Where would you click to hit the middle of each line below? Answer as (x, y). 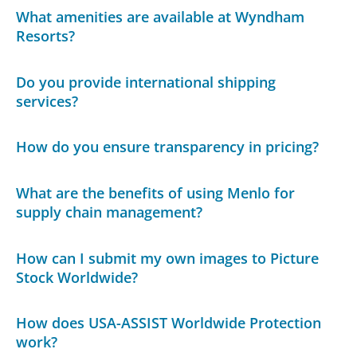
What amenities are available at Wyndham (161, 17)
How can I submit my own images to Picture (168, 258)
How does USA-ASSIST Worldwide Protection (169, 323)
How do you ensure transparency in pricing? (168, 147)
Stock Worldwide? (77, 277)
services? (47, 101)
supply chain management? (110, 212)
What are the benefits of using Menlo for (156, 193)
